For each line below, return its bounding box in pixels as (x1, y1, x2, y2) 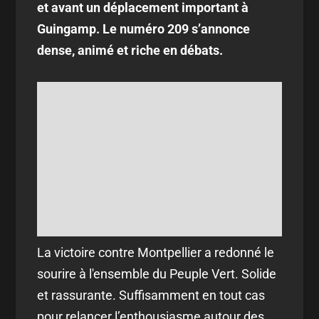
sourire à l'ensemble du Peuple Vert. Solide (37, 266, 277, 281)
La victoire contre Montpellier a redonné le (37, 244, 275, 260)
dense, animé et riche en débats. (37, 43, 224, 58)
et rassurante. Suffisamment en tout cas (37, 287, 266, 303)
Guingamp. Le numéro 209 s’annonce (37, 21, 251, 36)
